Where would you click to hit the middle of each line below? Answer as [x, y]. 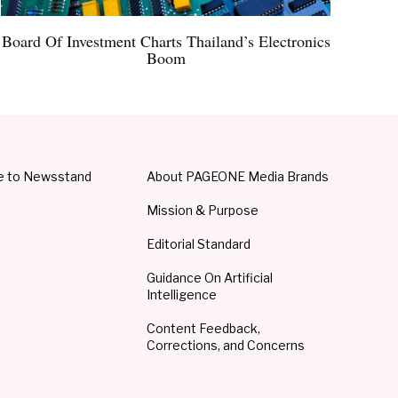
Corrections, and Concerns [226, 346]
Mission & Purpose [203, 211]
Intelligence [182, 295]
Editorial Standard [199, 244]
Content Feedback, [204, 329]
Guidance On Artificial [210, 278]
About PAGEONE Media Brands [238, 177]
